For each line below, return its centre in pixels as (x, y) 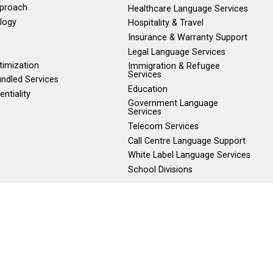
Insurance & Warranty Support (188, 38)
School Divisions (161, 169)
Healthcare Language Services (188, 9)
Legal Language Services (177, 52)
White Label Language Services (190, 155)
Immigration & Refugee (174, 66)
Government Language (173, 104)
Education (148, 89)
